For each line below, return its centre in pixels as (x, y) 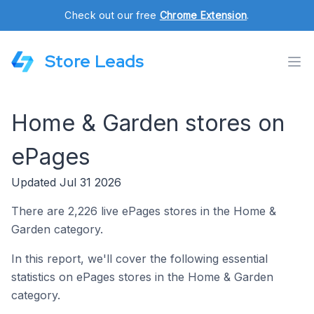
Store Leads (94, 61)
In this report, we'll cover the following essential (139, 259)
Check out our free (112, 15)
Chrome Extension (203, 15)
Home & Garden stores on (148, 123)
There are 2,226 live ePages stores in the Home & (144, 211)
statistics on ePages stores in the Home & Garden (142, 277)
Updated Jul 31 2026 (66, 182)
